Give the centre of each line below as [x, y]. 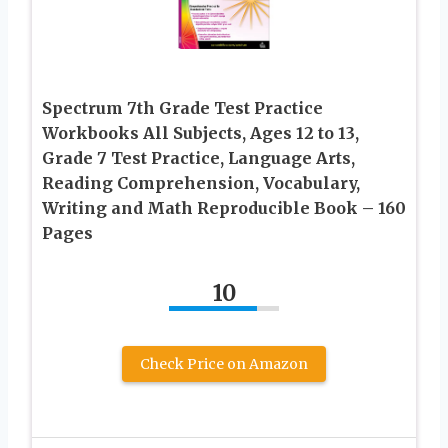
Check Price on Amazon [224, 363]
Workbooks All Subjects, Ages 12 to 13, [200, 132]
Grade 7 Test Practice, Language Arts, [198, 157]
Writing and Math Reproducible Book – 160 [224, 207]
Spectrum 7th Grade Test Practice [182, 107]
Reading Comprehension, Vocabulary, [201, 182]
